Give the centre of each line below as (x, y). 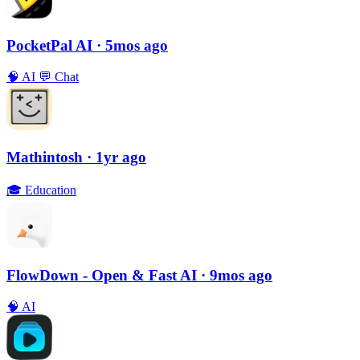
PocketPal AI (51, 46)
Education (49, 190)
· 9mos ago (237, 276)
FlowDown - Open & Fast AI (104, 276)
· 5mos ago (132, 46)
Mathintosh (47, 157)
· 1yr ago (117, 157)
